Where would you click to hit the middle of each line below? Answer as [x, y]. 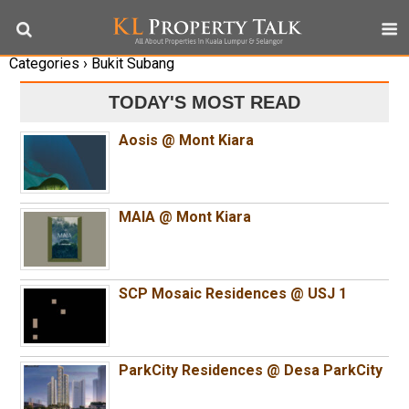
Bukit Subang [131, 63]
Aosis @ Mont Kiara [187, 140]
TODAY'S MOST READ [204, 102]
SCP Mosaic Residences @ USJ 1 [233, 294]
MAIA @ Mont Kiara [185, 217]
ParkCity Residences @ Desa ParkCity [251, 370]
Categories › [48, 63]
